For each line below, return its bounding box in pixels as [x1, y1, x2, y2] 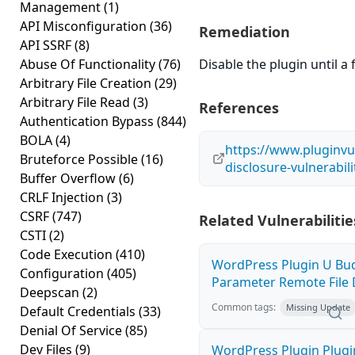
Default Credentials [20, 303, 139, 320]
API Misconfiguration [20, 17, 150, 35]
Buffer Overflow [20, 170, 119, 187]
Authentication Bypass [20, 113, 157, 130]
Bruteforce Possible [20, 151, 141, 168]
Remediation [199, 22, 290, 41]
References [199, 98, 279, 117]
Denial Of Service [20, 322, 125, 339]
